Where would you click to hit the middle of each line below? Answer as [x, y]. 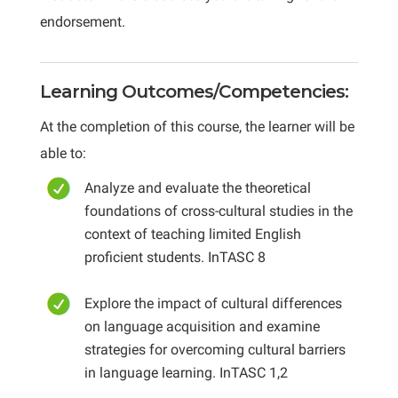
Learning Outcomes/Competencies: [194, 92]
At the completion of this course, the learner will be [197, 127]
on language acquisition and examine [202, 326]
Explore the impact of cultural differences [213, 303]
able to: [63, 153]
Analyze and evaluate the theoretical [197, 188]
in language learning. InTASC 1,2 [186, 373]
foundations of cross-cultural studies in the [218, 211]
